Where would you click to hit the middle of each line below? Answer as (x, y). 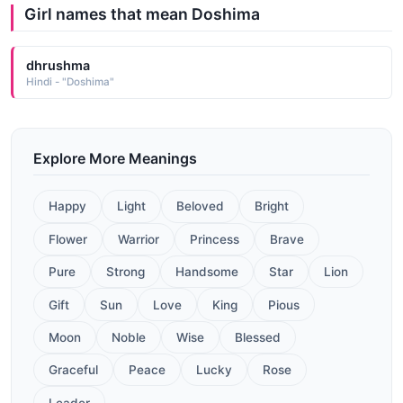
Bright (272, 206)
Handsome (207, 272)
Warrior (139, 239)
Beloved (200, 206)
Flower (68, 239)
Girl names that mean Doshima (142, 14)
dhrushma (58, 65)
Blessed (258, 337)
